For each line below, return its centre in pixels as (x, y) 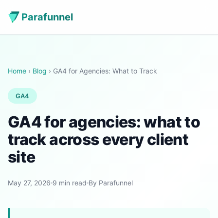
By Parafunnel (111, 183)
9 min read (70, 183)
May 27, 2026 (29, 183)
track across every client (98, 139)
